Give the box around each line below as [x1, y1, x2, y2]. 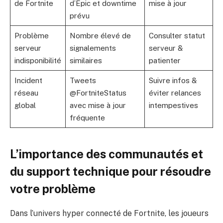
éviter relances [148, 89, 201, 98]
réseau [14, 89, 38, 98]
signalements [69, 44, 116, 53]
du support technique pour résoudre [10, 164, 211, 179]
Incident [14, 76, 42, 85]
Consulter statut [148, 31, 205, 40]
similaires [69, 56, 102, 65]
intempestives [148, 101, 198, 110]
